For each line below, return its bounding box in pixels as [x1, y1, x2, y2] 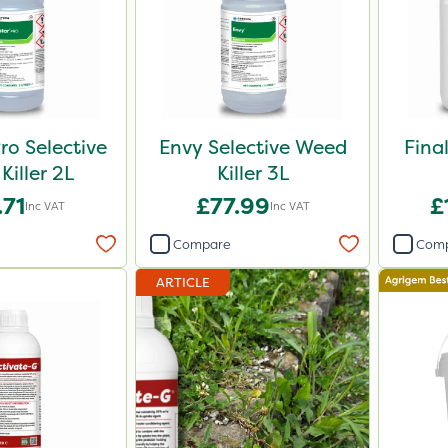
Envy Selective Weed [158, 134, 347, 160]
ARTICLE [156, 274, 210, 291]
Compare [173, 235, 231, 253]
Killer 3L [216, 160, 289, 186]
